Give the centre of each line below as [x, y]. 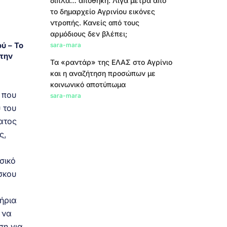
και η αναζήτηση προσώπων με [103, 73]
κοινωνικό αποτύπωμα [88, 84]
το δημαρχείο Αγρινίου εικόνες [102, 11]
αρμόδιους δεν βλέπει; [88, 34]
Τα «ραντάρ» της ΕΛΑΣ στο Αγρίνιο [111, 62]
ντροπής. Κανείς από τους [94, 23]
